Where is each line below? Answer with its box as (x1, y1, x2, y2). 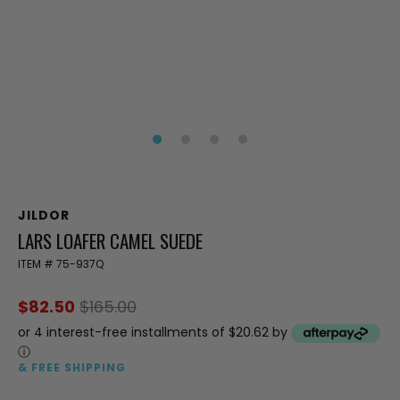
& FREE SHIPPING (18, 359, 126, 375)
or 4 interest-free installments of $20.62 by (18, 322, 291, 341)
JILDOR (18, 205, 70, 224)
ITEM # (18, 255, 56, 271)
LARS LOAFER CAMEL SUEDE (18, 226, 203, 254)
